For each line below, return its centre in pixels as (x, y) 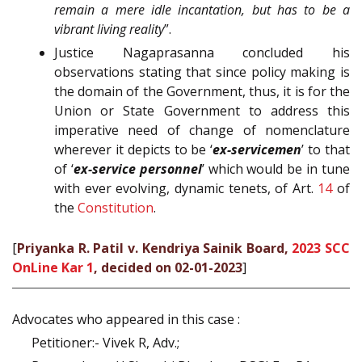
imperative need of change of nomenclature (202, 130)
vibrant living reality (109, 29)
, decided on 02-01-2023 (168, 268)
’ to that (326, 150)
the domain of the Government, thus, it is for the (202, 92)
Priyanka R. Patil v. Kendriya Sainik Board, (155, 248)
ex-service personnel (137, 169)
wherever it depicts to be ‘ (134, 150)
